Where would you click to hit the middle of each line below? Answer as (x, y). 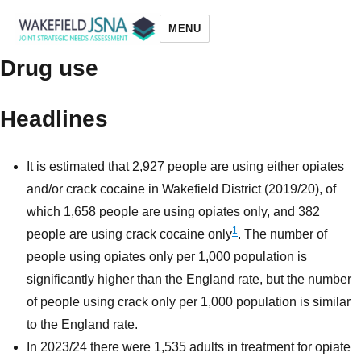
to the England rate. (83, 325)
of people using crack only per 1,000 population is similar (189, 302)
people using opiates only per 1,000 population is (167, 257)
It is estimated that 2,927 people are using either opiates (186, 167)
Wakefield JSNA (85, 67)
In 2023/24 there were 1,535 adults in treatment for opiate (189, 347)
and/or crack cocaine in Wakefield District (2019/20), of (182, 189)
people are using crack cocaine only (130, 234)
